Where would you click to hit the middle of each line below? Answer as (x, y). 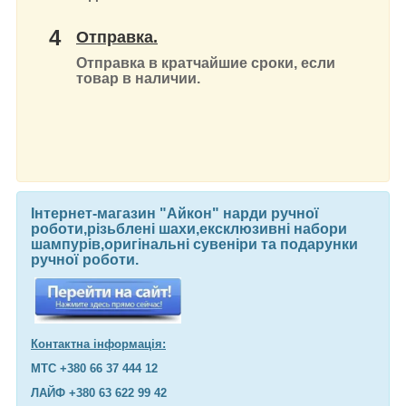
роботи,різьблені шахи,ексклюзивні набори (189, 229)
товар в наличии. (138, 79)
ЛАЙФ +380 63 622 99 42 (99, 393)
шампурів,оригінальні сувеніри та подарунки (194, 245)
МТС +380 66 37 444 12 (94, 369)
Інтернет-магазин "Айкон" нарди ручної (175, 214)
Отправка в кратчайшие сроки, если (206, 63)
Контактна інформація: (98, 344)
